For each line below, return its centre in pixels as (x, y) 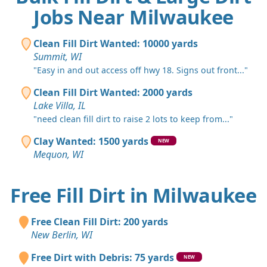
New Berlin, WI (62, 235)
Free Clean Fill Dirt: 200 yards (100, 222)
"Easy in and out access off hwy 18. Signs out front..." (141, 70)
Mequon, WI (58, 155)
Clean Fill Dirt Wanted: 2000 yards (113, 93)
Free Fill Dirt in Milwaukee (133, 195)
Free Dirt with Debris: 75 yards (103, 258)
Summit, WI (58, 57)
